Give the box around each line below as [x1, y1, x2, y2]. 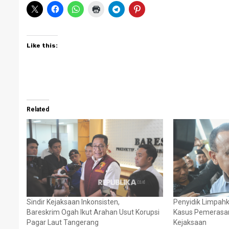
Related [27, 105, 49, 113]
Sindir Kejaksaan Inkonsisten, [27, 198, 120, 207]
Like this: [27, 41, 58, 49]
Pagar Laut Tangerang [27, 218, 99, 227]
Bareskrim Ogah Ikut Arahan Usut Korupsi [27, 208, 159, 217]
